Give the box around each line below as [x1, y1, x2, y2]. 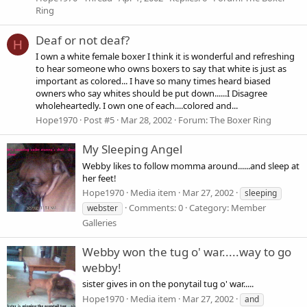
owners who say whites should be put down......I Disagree [36, 86, 267, 99]
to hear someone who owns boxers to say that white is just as [36, 62, 286, 75]
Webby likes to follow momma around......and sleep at [82, 159, 299, 172]
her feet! [82, 171, 116, 184]
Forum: [178, 114, 210, 127]
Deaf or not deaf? [36, 32, 130, 48]
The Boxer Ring [210, 114, 271, 127]
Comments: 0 [129, 201, 183, 214]
